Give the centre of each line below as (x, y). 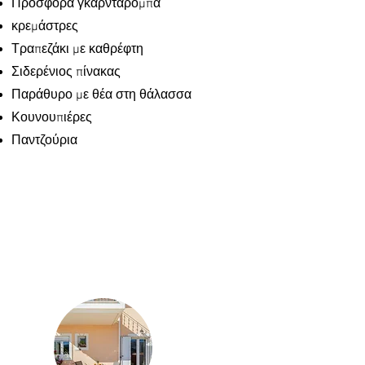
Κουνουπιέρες (52, 118)
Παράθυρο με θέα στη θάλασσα (101, 95)
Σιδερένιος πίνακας (66, 73)
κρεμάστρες (45, 27)
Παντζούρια (44, 141)
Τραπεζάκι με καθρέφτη (77, 50)
